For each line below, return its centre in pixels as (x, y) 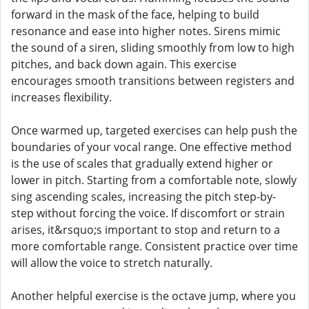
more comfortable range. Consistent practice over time (154, 246)
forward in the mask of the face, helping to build (135, 14)
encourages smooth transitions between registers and (153, 81)
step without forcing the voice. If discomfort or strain (148, 213)
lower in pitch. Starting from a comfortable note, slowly (154, 180)
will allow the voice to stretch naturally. (112, 263)
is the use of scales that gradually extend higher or (142, 163)
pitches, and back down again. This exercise (124, 64)
